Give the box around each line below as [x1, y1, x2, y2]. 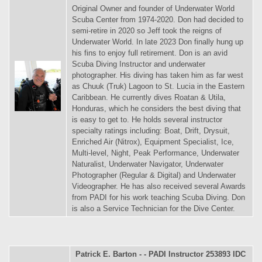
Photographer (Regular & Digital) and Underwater [72, 170, 236, 180]
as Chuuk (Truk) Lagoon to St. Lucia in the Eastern [72, 81, 244, 91]
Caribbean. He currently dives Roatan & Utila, [72, 92, 226, 102]
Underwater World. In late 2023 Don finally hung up [72, 37, 243, 46]
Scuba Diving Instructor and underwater [72, 59, 205, 68]
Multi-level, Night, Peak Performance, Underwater [72, 148, 239, 157]
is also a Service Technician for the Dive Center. [72, 204, 235, 213]
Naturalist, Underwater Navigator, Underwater [72, 159, 223, 168]
